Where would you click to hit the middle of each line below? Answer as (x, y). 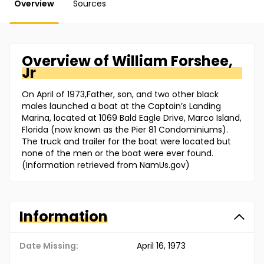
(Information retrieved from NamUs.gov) (106, 165)
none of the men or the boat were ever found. (118, 154)
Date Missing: (49, 246)
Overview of (67, 61)
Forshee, (202, 61)
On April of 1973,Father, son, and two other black (120, 95)
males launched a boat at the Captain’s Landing (121, 106)
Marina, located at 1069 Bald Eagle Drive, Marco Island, (132, 118)
